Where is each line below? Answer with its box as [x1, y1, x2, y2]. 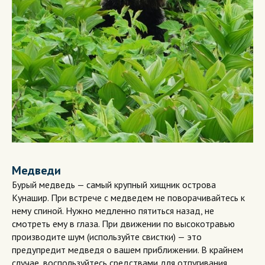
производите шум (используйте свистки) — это [12, 230, 202, 243]
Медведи [12, 162, 61, 178]
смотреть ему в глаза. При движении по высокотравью [12, 217, 235, 230]
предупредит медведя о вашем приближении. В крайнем [12, 243, 243, 256]
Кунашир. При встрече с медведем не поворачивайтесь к [12, 191, 245, 203]
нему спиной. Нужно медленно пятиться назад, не [12, 204, 214, 216]
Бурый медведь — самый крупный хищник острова [12, 178, 216, 190]
